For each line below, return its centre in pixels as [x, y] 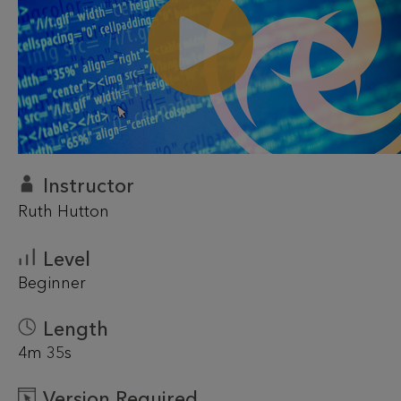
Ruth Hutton [64, 211]
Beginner [52, 283]
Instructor [89, 186]
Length [76, 329]
